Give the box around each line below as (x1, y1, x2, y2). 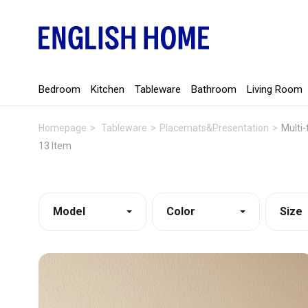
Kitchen (91, 82, 124, 96)
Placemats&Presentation (159, 122, 269, 133)
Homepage (38, 122, 87, 133)
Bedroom (38, 82, 80, 96)
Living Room (247, 82, 302, 96)
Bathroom (191, 82, 236, 96)
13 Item (38, 140, 71, 151)
